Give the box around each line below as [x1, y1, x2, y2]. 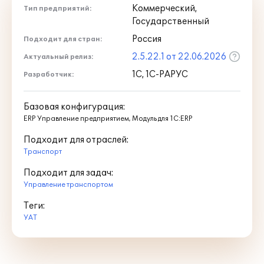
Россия [132, 34, 161, 44]
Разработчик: [24, 71, 74, 78]
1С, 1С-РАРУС [132, 70, 188, 80]
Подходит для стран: [24, 35, 103, 43]
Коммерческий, [132, 4, 197, 14]
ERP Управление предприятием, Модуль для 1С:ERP [24, 115, 193, 123]
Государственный [132, 16, 209, 27]
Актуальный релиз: [24, 53, 94, 61]
